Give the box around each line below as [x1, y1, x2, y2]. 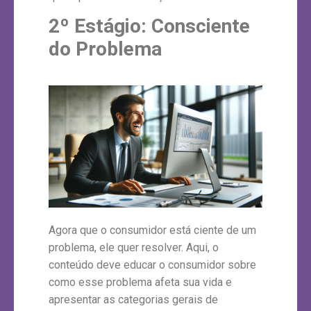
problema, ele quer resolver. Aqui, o [49, 241, 219, 255]
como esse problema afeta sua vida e [49, 276, 232, 289]
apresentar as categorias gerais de [49, 293, 218, 307]
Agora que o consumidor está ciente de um [49, 224, 256, 237]
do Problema [49, 37, 162, 61]
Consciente [151, 15, 250, 38]
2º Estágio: [49, 15, 151, 38]
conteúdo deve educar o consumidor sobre [49, 258, 256, 272]
